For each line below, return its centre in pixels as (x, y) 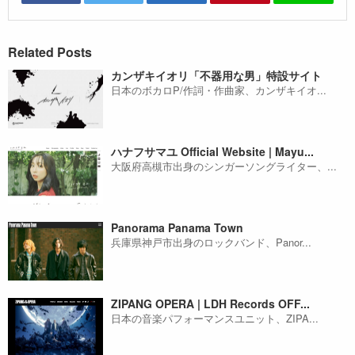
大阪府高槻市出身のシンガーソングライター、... (224, 166)
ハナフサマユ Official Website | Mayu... (212, 152)
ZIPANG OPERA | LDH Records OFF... (210, 304)
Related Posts (50, 52)
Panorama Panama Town (177, 228)
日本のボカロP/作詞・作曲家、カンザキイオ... (219, 90)
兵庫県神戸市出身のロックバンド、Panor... (211, 242)
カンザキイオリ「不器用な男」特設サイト (216, 76)
